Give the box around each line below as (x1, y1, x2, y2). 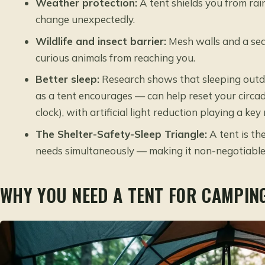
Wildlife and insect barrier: (35, 34, 167, 47)
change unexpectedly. (35, 13, 135, 26)
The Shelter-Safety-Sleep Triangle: (35, 127, 208, 140)
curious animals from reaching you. (35, 51, 196, 64)
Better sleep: (35, 73, 100, 86)
